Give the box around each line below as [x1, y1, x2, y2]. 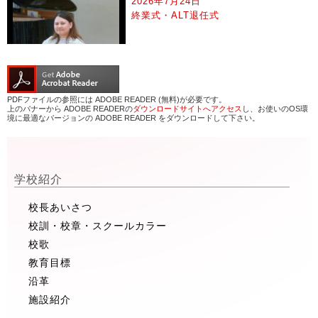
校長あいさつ [28, 201, 92, 213]
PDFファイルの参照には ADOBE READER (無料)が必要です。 [7, 94, 226, 104]
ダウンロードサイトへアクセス [133, 104, 242, 113]
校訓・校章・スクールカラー [28, 219, 167, 231]
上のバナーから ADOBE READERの [7, 104, 133, 113]
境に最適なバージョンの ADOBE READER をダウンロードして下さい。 [7, 113, 260, 122]
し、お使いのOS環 [242, 104, 308, 113]
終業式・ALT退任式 [131, 9, 220, 21]
